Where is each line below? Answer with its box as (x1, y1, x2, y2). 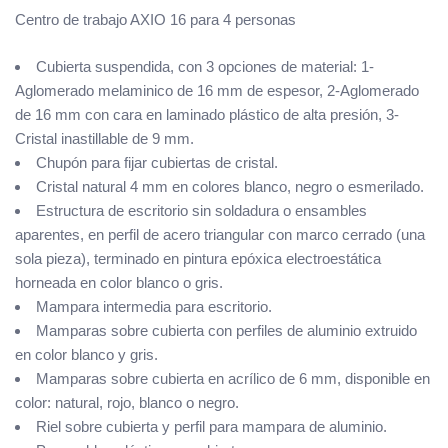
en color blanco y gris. (15, 345, 158, 363)
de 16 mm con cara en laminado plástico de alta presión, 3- (15, 105, 399, 123)
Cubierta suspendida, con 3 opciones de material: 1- (36, 57, 374, 75)
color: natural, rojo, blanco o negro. (15, 393, 239, 411)
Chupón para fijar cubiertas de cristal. (36, 153, 278, 171)
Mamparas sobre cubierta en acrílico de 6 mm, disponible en (36, 369, 430, 387)
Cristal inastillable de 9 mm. (15, 129, 194, 147)
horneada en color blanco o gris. (15, 273, 223, 291)
